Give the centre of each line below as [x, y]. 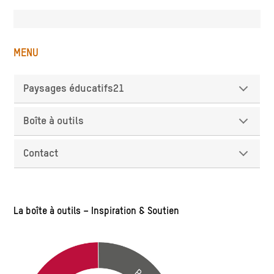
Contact [41, 153]
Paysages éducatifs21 [74, 88]
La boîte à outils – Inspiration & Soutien [97, 211]
